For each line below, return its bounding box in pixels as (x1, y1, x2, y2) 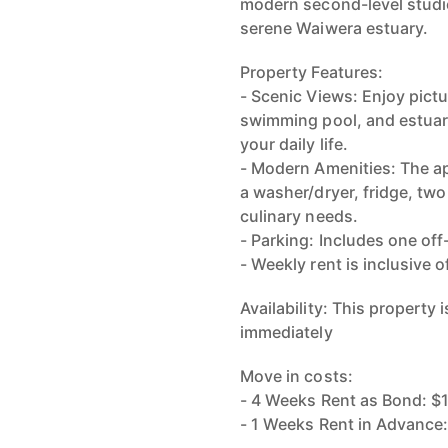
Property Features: (240, 62, 383, 82)
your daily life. (240, 134, 348, 154)
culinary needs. (240, 206, 358, 226)
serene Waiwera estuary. (240, 18, 429, 38)
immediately (240, 322, 333, 342)
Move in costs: (240, 366, 353, 386)
